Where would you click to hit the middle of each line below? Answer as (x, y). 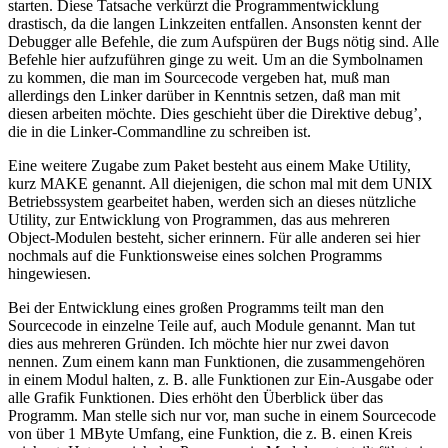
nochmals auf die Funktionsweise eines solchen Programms (195, 256)
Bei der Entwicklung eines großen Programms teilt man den (196, 308)
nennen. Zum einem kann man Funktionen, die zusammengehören (216, 362)
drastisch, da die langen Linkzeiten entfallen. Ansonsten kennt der (214, 24)
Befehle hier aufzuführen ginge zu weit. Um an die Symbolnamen (215, 60)
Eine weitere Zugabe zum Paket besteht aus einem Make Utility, (209, 166)
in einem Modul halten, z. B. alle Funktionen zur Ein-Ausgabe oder (220, 380)
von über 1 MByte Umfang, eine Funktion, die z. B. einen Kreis (210, 434)
